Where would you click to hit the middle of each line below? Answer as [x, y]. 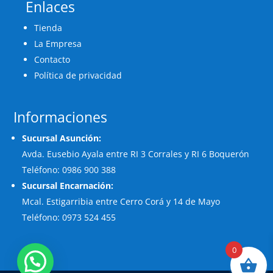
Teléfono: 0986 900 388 [69, 169]
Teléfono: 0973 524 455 [69, 217]
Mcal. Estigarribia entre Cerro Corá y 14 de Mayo [121, 201]
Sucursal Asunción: [62, 138]
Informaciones [61, 117]
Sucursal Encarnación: [68, 185]
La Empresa [58, 43]
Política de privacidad [78, 75]
